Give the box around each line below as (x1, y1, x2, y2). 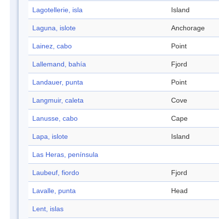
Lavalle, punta (32, 187, 76, 195)
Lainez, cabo (32, 42, 72, 50)
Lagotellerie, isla (32, 6, 83, 14)
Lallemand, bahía (32, 60, 86, 68)
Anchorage (171, 24, 205, 32)
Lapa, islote (32, 132, 68, 141)
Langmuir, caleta (32, 96, 84, 105)
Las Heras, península (32, 151, 98, 159)
